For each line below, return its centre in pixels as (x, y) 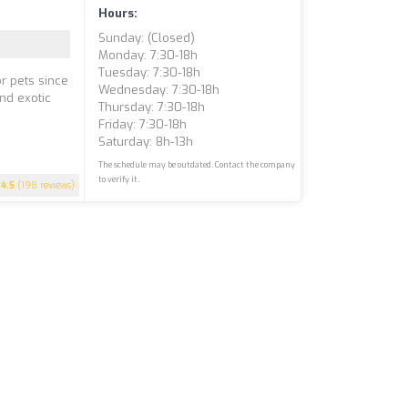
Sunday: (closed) (147, 38)
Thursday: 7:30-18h (152, 107)
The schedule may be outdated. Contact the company (197, 165)
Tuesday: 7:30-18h (150, 72)
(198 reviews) (45, 185)
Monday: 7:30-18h (148, 55)
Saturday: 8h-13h (146, 142)
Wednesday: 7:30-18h (159, 90)
